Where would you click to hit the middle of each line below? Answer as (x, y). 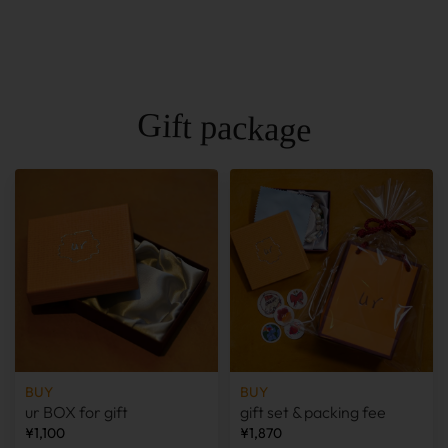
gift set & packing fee (313, 412)
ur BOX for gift (76, 412)
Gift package (224, 127)
